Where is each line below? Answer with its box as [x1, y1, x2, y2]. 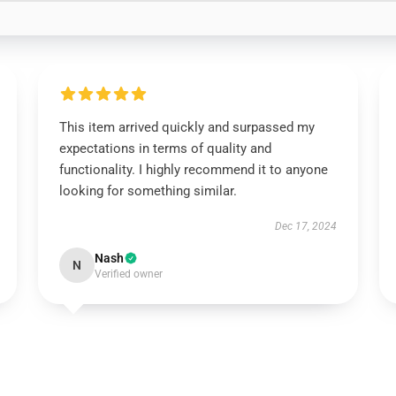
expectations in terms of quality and [58, 141, 271, 156]
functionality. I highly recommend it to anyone [58, 162, 328, 178]
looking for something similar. [58, 183, 237, 199]
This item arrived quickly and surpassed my [58, 119, 315, 135]
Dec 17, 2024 [275, 220, 338, 232]
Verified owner [94, 268, 163, 280]
